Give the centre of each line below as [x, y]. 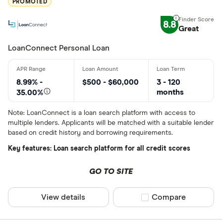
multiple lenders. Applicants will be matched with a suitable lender [111, 123]
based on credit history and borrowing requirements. [90, 133]
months [170, 92]
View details [63, 197]
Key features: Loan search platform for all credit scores [99, 149]
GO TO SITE [111, 171]
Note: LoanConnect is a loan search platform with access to [102, 113]
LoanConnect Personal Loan [59, 48]
